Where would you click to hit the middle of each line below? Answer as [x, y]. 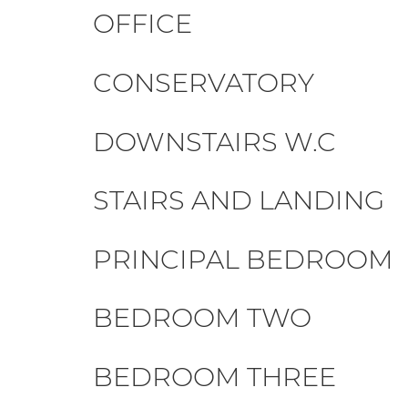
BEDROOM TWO [202, 318]
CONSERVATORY [204, 82]
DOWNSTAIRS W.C [214, 141]
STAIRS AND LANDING [239, 200]
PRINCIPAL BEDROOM [243, 259]
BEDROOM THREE [214, 376]
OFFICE [143, 24]
